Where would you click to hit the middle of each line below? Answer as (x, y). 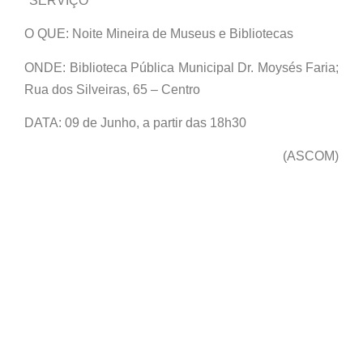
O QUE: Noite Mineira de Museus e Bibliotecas (159, 34)
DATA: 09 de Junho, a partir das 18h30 (135, 123)
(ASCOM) (311, 156)
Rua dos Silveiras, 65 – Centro (112, 89)
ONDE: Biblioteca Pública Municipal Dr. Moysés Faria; (181, 67)
